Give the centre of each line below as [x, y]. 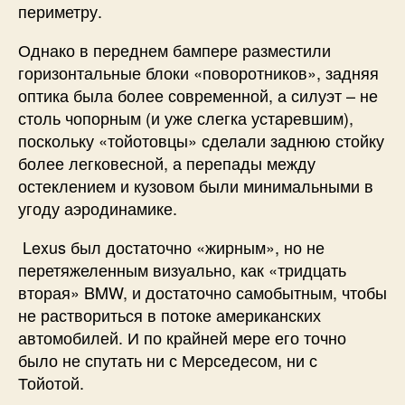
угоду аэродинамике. [98, 207]
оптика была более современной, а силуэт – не [198, 94]
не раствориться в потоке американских [170, 314]
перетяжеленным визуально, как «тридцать [182, 269]
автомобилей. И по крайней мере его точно [182, 337]
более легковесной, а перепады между [167, 162]
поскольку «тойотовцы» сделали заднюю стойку [201, 140]
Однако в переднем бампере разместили [174, 49]
